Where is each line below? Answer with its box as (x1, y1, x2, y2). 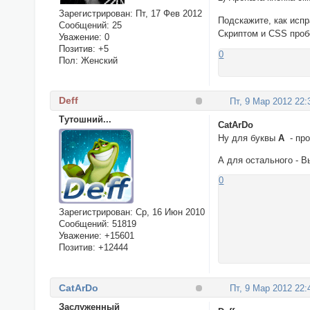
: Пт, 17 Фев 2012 (129, 8, 202, 19)
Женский (77, 55, 118, 66)
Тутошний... (58, 114, 111, 125)
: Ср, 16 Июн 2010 (129, 207, 205, 218)
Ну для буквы (218, 132, 279, 143)
